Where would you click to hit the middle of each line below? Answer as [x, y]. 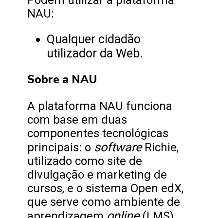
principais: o [61, 148]
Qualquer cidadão [94, 39]
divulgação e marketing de [97, 175]
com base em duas [77, 120]
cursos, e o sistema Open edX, [105, 189]
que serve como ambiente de [104, 202]
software [119, 147]
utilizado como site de [85, 161]
